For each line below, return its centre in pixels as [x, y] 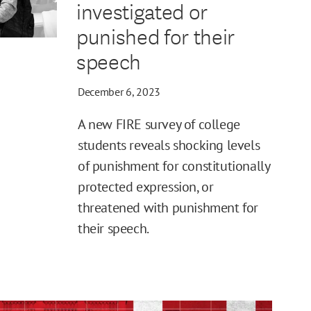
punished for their [155, 35]
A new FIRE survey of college [159, 124]
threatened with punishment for [168, 207]
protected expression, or [146, 186]
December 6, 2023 [119, 91]
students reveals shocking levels [169, 145]
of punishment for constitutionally [174, 166]
